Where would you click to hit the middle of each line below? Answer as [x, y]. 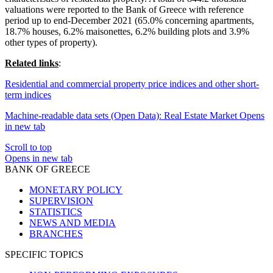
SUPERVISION [61, 201]
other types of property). [51, 43]
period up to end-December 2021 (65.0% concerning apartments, [129, 21]
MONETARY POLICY [76, 190]
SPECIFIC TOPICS [44, 255]
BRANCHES [56, 234]
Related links [32, 63]
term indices [28, 95]
